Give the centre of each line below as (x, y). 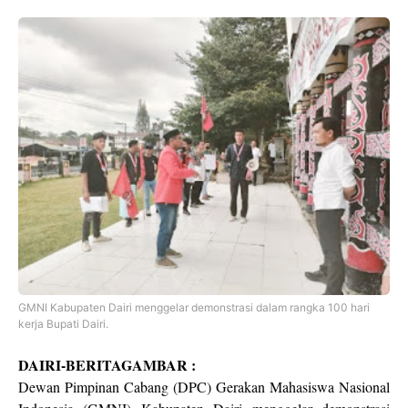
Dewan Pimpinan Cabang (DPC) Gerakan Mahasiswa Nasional (204, 387)
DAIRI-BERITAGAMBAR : (107, 365)
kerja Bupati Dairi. (65, 324)
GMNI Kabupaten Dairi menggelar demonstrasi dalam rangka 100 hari (194, 307)
